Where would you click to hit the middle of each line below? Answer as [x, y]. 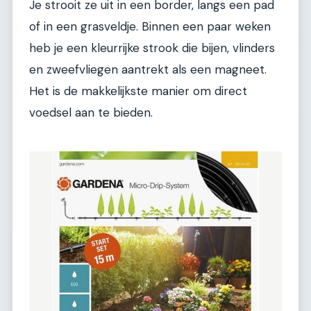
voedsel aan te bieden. [91, 112]
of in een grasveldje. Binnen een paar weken [150, 26]
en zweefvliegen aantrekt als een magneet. [148, 69]
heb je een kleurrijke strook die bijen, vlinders [152, 48]
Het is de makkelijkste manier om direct [138, 91]
